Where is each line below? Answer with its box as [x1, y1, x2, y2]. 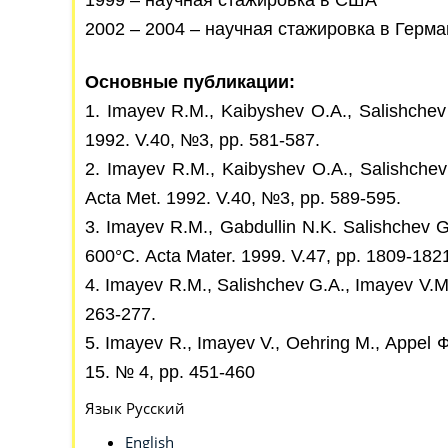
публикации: [183, 72, 295, 92]
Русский [126, 398, 185, 418]
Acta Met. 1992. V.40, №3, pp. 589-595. [85, 188, 401, 208]
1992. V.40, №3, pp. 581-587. [85, 130, 320, 150]
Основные [85, 72, 178, 92]
